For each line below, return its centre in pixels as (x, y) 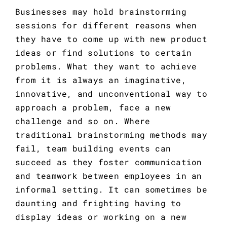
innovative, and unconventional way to (111, 94)
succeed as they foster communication (108, 162)
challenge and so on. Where (83, 121)
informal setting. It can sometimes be (111, 190)
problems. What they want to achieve (106, 66)
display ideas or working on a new (101, 217)
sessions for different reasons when (106, 25)
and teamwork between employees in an (108, 176)
